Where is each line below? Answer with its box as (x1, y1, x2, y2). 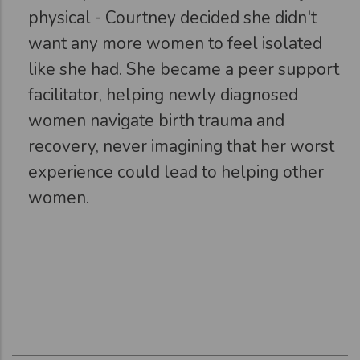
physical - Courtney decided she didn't (28, 6, 317, 29)
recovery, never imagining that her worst (28, 134, 334, 157)
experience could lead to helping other (28, 160, 324, 183)
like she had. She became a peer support (28, 57, 339, 80)
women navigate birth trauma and (28, 108, 284, 132)
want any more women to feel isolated (28, 31, 322, 55)
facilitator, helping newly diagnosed (28, 83, 298, 106)
